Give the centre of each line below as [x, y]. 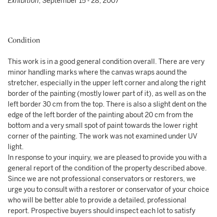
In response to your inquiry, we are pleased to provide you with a [107, 158]
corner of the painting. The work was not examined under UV [102, 136]
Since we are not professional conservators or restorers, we [102, 179]
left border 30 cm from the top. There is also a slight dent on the [107, 104]
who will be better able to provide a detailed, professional [97, 200]
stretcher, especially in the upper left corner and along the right [107, 83]
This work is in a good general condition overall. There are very [106, 62]
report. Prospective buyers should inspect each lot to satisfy [101, 211]
